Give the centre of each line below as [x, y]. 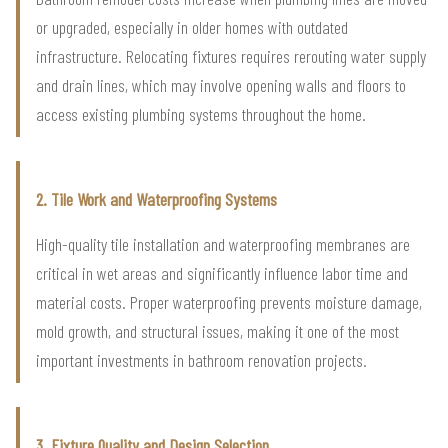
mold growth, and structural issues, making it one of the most [217, 330]
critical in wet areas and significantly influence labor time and [222, 272]
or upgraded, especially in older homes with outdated [192, 26]
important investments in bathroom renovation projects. [201, 359]
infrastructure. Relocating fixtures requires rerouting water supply [231, 55]
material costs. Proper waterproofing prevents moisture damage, [229, 301]
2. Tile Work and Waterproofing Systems [156, 198]
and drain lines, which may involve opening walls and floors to [221, 84]
